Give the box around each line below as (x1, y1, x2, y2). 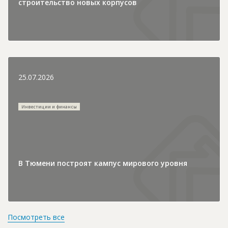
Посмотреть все (8, 212, 65, 222)
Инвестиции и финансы (21, 103, 77, 109)
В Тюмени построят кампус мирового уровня (18, 158, 187, 168)
